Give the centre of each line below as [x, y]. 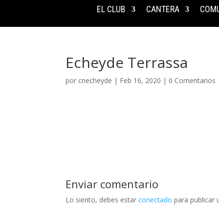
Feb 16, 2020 [141, 81]
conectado [155, 200]
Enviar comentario [112, 184]
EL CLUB [111, 9]
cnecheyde [95, 81]
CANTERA [163, 9]
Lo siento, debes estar [102, 200]
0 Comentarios [192, 81]
